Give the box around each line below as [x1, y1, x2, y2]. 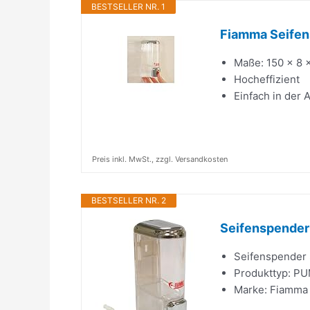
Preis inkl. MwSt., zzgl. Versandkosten [92, 154, 228, 164]
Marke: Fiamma [234, 283, 308, 296]
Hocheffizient [234, 73, 300, 86]
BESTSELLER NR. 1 [91, 1, 165, 12]
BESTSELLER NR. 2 [91, 195, 166, 206]
